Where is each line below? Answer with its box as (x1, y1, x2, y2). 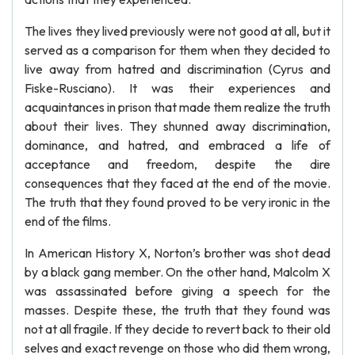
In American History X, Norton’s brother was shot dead (25, 245, 330, 261)
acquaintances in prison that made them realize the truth (25, 99, 330, 115)
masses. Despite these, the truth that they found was (25, 302, 330, 318)
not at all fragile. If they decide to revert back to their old (25, 321, 330, 337)
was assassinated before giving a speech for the (25, 283, 330, 299)
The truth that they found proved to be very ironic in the (25, 194, 330, 210)
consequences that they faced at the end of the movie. (25, 175, 330, 191)
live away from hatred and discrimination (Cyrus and (25, 61, 330, 77)
